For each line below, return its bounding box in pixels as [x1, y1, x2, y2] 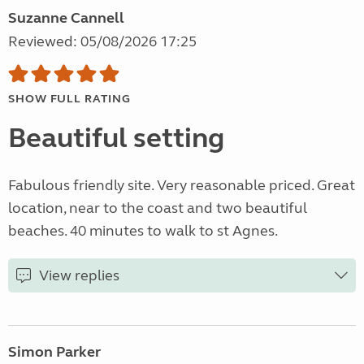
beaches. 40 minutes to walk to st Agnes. [8, 222, 278, 240]
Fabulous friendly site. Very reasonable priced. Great [8, 176, 355, 195]
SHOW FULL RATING [8, 92, 131, 106]
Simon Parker [8, 343, 101, 362]
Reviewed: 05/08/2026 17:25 [8, 32, 197, 51]
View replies [39, 266, 119, 285]
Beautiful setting [8, 121, 224, 156]
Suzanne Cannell [8, 9, 124, 28]
